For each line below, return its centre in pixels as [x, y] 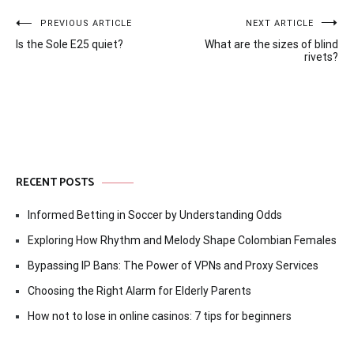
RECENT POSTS [55, 183]
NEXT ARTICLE [280, 24]
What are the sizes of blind [271, 45]
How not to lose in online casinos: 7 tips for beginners [160, 316]
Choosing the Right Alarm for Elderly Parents [139, 291]
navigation [62, 60]
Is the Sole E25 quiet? [70, 45]
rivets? [321, 57]
